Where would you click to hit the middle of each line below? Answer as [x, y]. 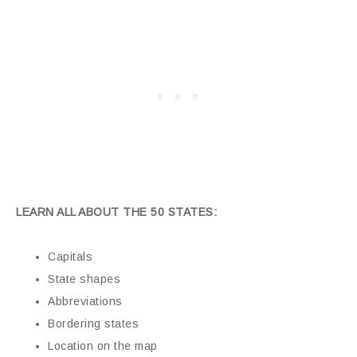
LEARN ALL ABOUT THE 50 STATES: [116, 212]
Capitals [70, 256]
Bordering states [93, 323]
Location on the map [103, 345]
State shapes [84, 279]
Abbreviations [85, 301]
